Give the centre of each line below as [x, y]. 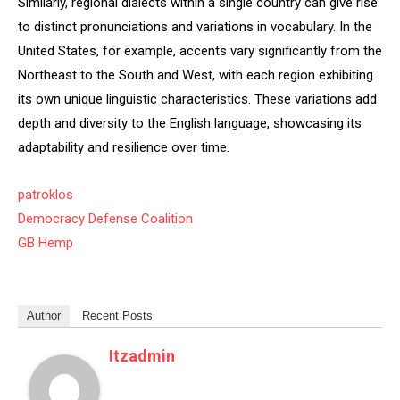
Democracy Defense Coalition [105, 219]
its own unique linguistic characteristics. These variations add [197, 99]
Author [44, 316]
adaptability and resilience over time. [124, 147]
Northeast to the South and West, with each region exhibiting [196, 75]
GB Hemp [46, 243]
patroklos [46, 195]
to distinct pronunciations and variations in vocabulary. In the [195, 27]
